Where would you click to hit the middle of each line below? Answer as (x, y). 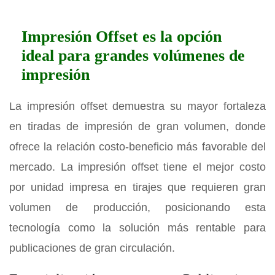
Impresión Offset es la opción (122, 36)
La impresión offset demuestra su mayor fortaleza (137, 106)
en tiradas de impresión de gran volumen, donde (137, 126)
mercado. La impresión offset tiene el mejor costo (137, 167)
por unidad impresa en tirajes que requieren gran (137, 187)
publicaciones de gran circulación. (92, 248)
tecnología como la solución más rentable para (137, 227)
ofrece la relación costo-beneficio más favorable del (137, 146)
